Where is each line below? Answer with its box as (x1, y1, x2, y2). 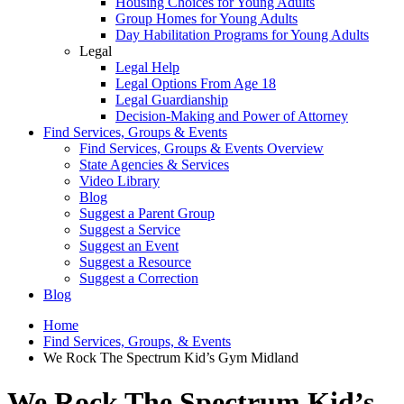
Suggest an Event (79, 238, 179, 254)
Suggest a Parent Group (79, 206, 215, 222)
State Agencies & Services (79, 157, 229, 173)
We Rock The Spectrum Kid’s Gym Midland (43, 350, 298, 366)
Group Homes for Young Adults (115, 11, 298, 27)
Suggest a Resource (79, 254, 191, 271)
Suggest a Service (79, 222, 180, 238)
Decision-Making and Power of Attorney (115, 108, 348, 124)
